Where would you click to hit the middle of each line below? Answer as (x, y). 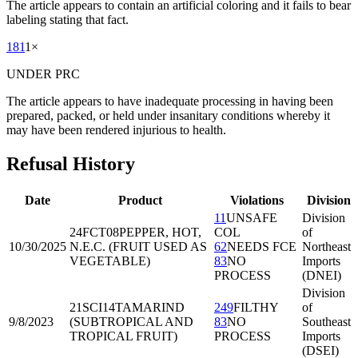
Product (140, 200)
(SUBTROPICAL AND (131, 322)
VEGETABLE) (110, 261)
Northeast (326, 247)
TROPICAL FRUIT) (123, 336)
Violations (257, 200)
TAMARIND (150, 307)
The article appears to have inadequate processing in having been (170, 101)
